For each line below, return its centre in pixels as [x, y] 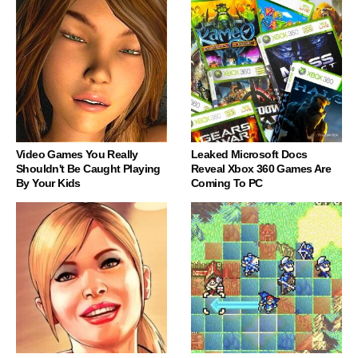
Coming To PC [227, 183]
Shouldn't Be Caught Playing [88, 168]
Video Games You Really [77, 154]
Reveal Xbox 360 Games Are [261, 168]
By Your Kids [48, 183]
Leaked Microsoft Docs [249, 154]
